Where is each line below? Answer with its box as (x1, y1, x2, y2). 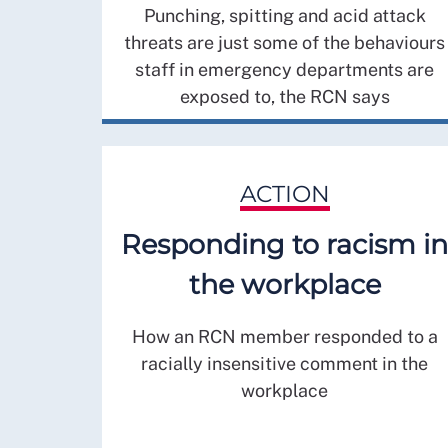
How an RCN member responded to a (131, 325, 438, 347)
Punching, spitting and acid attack (143, 4, 426, 26)
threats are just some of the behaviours (124, 31, 445, 53)
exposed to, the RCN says (179, 85, 390, 107)
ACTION (239, 180, 330, 208)
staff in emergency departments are (135, 58, 434, 80)
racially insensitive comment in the (141, 352, 428, 374)
